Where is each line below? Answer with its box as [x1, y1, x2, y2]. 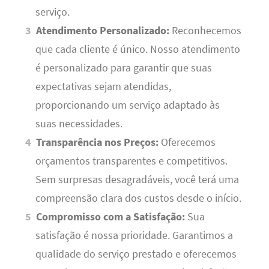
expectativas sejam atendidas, [35, 79, 171, 93]
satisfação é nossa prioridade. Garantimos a [35, 228, 233, 242]
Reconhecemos [169, 23, 242, 37]
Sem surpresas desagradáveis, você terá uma [35, 172, 239, 186]
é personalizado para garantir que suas [35, 61, 212, 74]
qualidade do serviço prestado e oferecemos [35, 247, 237, 261]
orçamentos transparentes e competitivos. [35, 154, 228, 168]
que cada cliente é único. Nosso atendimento [35, 42, 240, 56]
